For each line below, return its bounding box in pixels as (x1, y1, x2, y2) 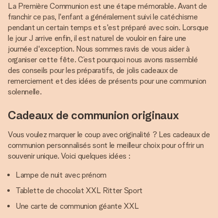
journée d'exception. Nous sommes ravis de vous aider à (8, 44, 190, 54)
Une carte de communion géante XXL (16, 201, 139, 211)
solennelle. (8, 87, 42, 97)
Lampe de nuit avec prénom (16, 170, 107, 180)
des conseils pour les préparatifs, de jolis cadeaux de (8, 66, 178, 75)
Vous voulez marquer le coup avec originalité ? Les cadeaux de (8, 130, 210, 140)
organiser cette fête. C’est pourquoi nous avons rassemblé (8, 55, 198, 65)
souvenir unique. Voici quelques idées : (8, 151, 130, 161)
